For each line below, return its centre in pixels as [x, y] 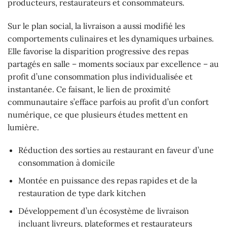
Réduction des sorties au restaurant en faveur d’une [116, 150]
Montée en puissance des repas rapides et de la [107, 180]
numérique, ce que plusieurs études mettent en [98, 114]
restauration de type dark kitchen [82, 193]
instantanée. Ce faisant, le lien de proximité [89, 89]
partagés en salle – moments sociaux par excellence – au [113, 64]
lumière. [23, 127]
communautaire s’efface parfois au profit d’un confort [108, 102]
